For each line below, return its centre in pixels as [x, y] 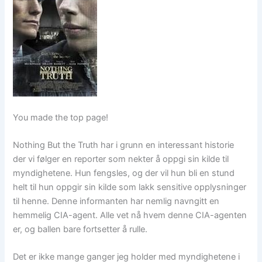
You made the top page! [61, 117]
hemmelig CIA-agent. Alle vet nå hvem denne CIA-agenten [130, 215]
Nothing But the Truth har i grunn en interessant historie [124, 145]
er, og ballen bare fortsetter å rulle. [80, 229]
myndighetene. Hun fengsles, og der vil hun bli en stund [124, 173]
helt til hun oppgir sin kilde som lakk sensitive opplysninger [130, 187]
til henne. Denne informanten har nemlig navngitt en [116, 201]
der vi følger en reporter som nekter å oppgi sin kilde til [121, 159]
